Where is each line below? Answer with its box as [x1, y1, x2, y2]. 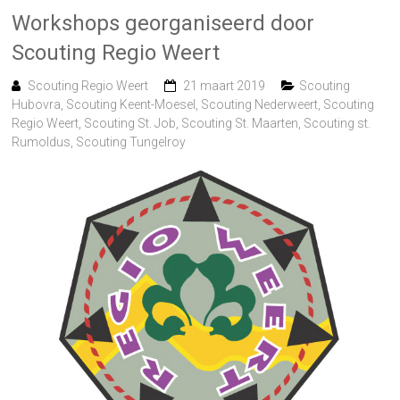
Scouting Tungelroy [76, 134, 187, 149]
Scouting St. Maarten [181, 115, 299, 130]
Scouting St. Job [84, 115, 177, 130]
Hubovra [12, 96, 62, 112]
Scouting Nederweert [201, 96, 319, 112]
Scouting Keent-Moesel [66, 96, 196, 112]
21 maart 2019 [183, 78, 266, 93]
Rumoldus [12, 134, 71, 149]
